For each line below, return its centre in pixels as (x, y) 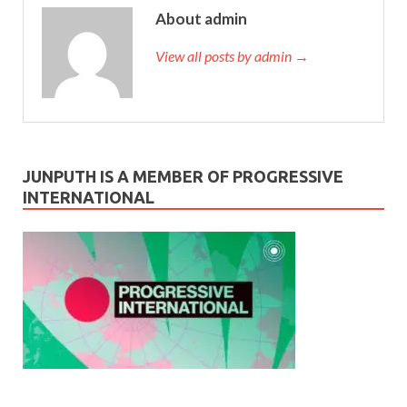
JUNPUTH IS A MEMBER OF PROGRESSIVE (183, 177)
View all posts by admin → (232, 56)
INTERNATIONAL (89, 198)
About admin (201, 19)
